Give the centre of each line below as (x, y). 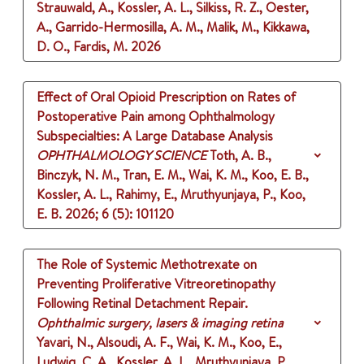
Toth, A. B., (240, 156)
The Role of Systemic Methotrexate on (147, 264)
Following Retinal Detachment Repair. (142, 303)
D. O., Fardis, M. (82, 47)
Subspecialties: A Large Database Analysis (155, 136)
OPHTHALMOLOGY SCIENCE (121, 156)
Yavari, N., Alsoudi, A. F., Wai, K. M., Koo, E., (159, 342)
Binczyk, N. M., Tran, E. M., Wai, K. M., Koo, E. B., (173, 175)
